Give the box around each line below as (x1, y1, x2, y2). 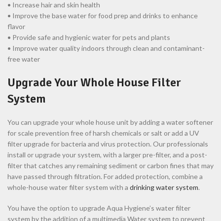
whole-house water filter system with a (7, 183, 130, 192)
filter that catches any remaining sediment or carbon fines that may (7, 161, 214, 170)
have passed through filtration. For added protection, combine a (7, 172, 203, 181)
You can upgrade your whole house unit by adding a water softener (7, 118, 213, 127)
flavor (7, 22, 25, 31)
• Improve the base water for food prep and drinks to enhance (7, 11, 198, 20)
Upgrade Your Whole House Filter (7, 75, 181, 90)
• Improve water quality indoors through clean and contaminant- (7, 44, 205, 53)
